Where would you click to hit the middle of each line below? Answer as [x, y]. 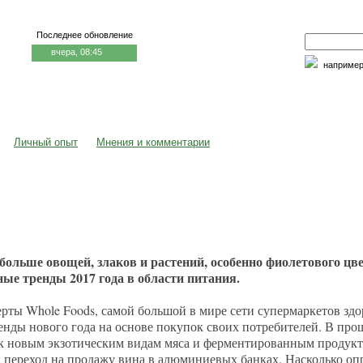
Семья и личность [190, 98]
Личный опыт [46, 142]
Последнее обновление [84, 35]
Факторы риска [305, 98]
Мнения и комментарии [153, 142]
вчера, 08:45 [77, 52]
